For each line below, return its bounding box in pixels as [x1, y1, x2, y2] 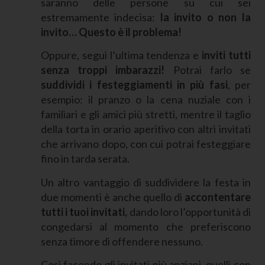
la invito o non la [160, 10, 251, 24]
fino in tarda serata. [40, 152, 130, 166]
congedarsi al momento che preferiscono [40, 219, 251, 233]
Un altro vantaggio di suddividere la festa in [40, 175, 251, 189]
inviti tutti [202, 49, 251, 62]
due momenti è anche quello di [40, 190, 185, 203]
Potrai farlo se [173, 63, 251, 77]
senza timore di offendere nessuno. [40, 234, 203, 248]
